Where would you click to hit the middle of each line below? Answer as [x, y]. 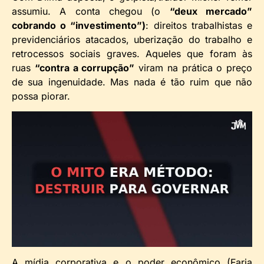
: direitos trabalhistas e [199, 25]
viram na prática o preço [193, 67]
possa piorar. [41, 96]
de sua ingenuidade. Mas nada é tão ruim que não [132, 82]
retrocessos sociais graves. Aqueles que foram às [132, 53]
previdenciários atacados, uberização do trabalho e [132, 39]
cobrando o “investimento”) [79, 25]
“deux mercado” [211, 11]
